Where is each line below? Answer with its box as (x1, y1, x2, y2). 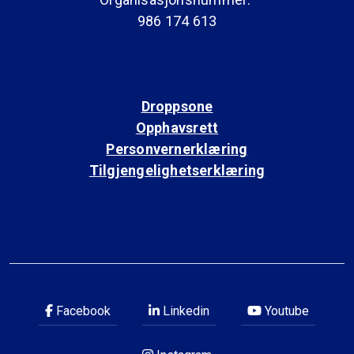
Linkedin (160, 303, 209, 318)
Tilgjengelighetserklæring (88, 162, 265, 179)
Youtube (262, 303, 309, 318)
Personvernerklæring (106, 141, 248, 157)
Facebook (53, 303, 111, 318)
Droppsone (141, 98, 213, 115)
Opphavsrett (135, 119, 219, 136)
